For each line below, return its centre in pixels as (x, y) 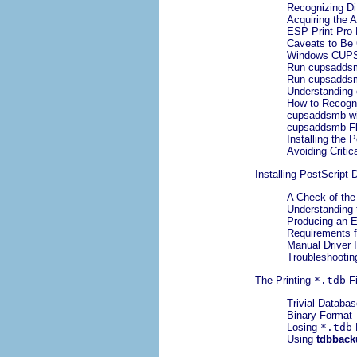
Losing (304, 328)
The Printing (284, 280)
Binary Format (320, 316)
